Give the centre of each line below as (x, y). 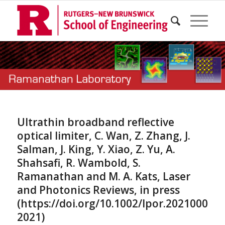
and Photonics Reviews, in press (98, 190)
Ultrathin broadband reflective (95, 122)
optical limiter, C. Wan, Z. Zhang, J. (103, 135)
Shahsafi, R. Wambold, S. (79, 162)
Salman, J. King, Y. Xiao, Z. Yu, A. (96, 149)
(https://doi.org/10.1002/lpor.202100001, (120, 203)
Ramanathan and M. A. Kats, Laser (103, 176)
